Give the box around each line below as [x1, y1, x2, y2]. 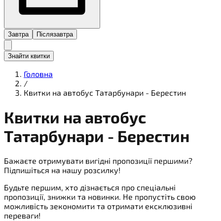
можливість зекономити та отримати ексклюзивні [4, 201, 192, 211]
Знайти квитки [8, 52, 50, 60]
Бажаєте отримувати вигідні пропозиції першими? [4, 155, 192, 165]
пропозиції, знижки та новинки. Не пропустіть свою [4, 191, 196, 201]
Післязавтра [37, 30, 73, 38]
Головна [24, 69, 53, 78]
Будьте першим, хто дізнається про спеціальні [4, 182, 176, 192]
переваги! [4, 210, 40, 220]
